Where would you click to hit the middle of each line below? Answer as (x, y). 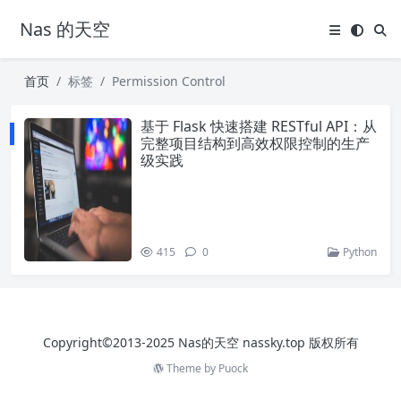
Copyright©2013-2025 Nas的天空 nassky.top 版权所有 (200, 342)
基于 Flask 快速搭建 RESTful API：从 (259, 126)
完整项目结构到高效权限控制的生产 (255, 143)
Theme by (191, 368)
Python (358, 252)
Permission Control (169, 81)
